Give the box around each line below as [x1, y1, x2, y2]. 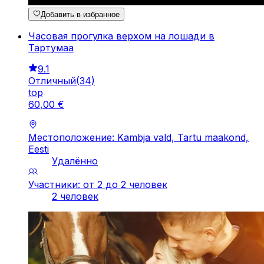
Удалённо [52, 155, 98, 167]
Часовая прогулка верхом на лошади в [28, 30, 214, 42]
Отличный [28, 75, 76, 87]
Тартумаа [28, 42, 74, 54]
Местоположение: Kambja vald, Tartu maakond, [28, 131, 249, 144]
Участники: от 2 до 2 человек [28, 179, 167, 191]
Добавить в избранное [41, 10, 120, 19]
